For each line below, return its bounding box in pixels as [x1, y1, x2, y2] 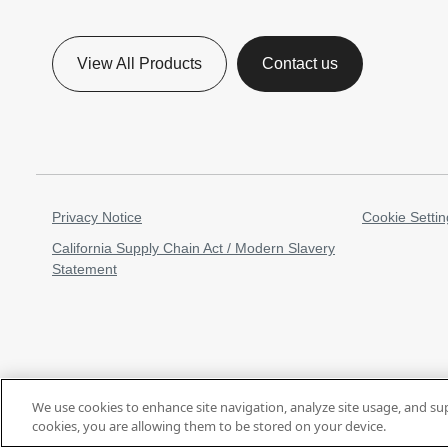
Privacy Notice [52, 209, 142, 225]
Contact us [262, 55, 338, 72]
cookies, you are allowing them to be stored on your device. [32, 417, 386, 435]
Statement [52, 261, 117, 277]
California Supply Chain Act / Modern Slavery [52, 240, 335, 256]
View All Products [77, 55, 202, 72]
